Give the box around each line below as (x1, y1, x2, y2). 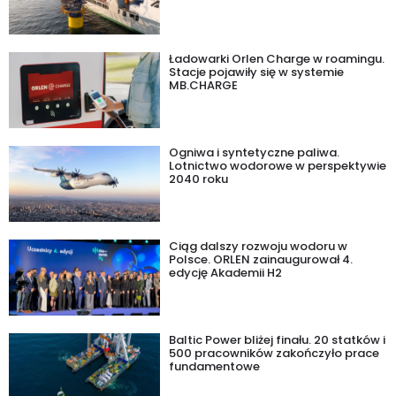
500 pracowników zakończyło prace (169, 345, 380, 362)
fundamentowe (169, 358, 261, 376)
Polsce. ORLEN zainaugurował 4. (169, 251, 354, 269)
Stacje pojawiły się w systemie (169, 64, 345, 81)
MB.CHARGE (169, 77, 244, 95)
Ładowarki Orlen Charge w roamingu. (169, 50, 385, 68)
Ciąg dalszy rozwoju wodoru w (169, 238, 348, 255)
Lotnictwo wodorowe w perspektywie (169, 157, 387, 175)
